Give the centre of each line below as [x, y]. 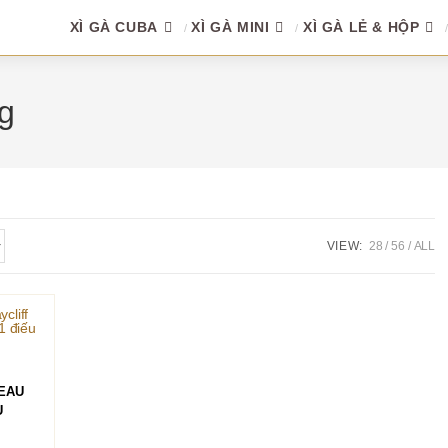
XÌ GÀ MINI [230, 27]
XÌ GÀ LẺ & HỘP [361, 27]
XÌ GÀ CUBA [113, 27]
